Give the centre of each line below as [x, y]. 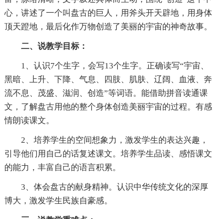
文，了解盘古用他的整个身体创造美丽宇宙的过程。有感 [108, 107]
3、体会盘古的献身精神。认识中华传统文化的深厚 [114, 187]
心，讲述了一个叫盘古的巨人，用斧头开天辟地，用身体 [108, 13]
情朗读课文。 [29, 121]
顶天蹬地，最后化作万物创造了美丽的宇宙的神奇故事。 [108, 27]
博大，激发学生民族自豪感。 [58, 201]
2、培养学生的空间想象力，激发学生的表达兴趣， [114, 140]
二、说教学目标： [54, 46]
